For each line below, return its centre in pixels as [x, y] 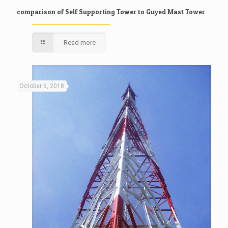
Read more [80, 42]
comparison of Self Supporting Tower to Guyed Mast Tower [111, 12]
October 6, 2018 [42, 86]
